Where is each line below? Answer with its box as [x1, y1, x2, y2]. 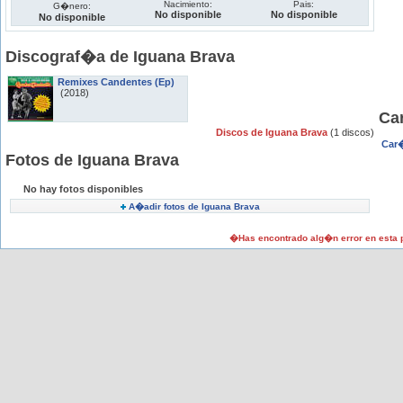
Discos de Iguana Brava [216, 127, 330, 138]
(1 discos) [330, 127, 374, 138]
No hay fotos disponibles [23, 184, 143, 194]
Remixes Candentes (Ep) [58, 76, 175, 87]
